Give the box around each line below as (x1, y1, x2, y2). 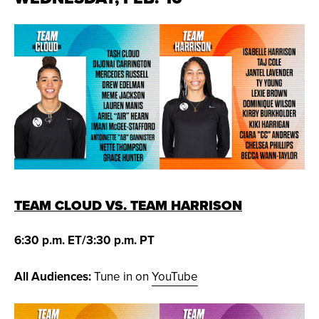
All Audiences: (14, 268, 91, 286)
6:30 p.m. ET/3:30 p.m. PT (14, 231, 155, 249)
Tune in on (91, 268, 152, 286)
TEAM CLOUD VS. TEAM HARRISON (14, 195, 242, 216)
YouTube (152, 268, 198, 286)
